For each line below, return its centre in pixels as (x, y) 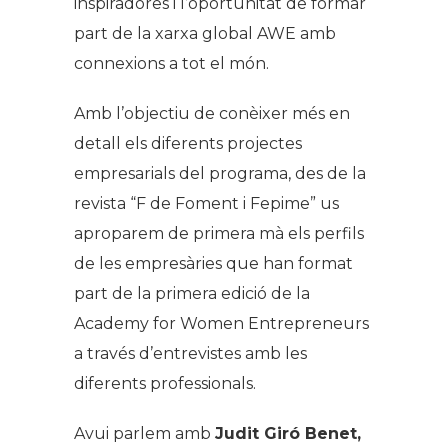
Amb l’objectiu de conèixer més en (212, 113)
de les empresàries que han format (213, 263)
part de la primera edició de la (192, 293)
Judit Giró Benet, (288, 433)
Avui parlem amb (144, 433)
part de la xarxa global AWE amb (205, 33)
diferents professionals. (165, 383)
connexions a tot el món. (171, 63)
